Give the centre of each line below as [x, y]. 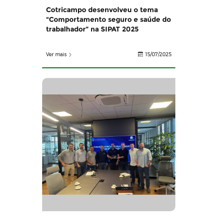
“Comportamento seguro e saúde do [108, 20]
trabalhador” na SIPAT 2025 [92, 29]
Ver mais [56, 55]
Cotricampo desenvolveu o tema [102, 10]
